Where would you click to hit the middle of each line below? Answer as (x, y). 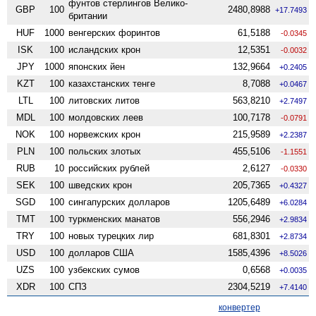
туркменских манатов (115, 219)
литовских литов (104, 100)
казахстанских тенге (112, 83)
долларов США (102, 253)
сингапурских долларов (120, 202)
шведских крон (101, 185)
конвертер (239, 307)
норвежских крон (105, 134)
